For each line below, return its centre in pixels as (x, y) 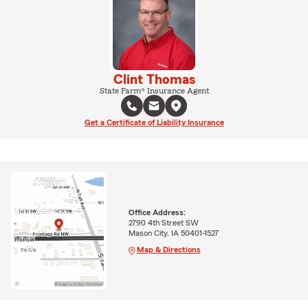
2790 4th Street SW (163, 222)
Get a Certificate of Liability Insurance (154, 122)
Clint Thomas (154, 80)
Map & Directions (168, 249)
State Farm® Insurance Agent (154, 91)
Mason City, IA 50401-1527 (173, 233)
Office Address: (157, 212)
